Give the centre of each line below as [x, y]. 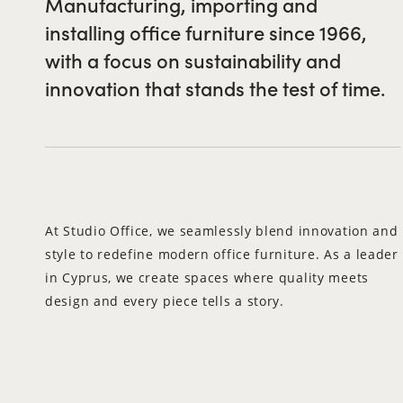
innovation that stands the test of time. [215, 88]
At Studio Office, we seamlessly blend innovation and [222, 231]
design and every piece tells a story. [165, 301]
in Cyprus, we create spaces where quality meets [207, 278]
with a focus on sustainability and [193, 60]
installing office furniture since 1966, [206, 32]
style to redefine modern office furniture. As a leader [222, 254]
